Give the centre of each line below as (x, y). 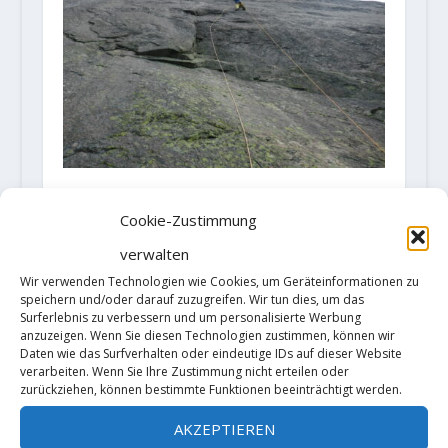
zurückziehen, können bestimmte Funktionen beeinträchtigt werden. (211, 389)
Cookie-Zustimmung (188, 220)
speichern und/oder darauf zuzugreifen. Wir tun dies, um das (192, 299)
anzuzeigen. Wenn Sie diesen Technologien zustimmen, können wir (207, 335)
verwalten (154, 254)
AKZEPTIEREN (224, 428)
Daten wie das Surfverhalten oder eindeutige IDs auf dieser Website (211, 353)
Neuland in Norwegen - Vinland (207, 196)
